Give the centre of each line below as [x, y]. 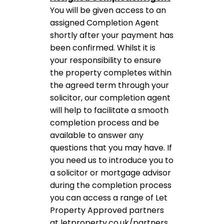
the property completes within [111, 73]
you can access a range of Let [109, 198]
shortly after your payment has [112, 35]
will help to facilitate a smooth [109, 110]
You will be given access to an [108, 10]
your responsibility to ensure [105, 60]
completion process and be [104, 123]
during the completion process [111, 185]
